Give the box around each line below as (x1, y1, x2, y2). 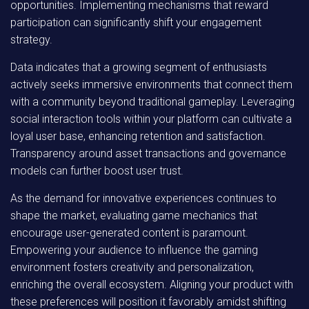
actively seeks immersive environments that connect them (10, 78, 292, 91)
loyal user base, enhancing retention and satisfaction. (10, 130, 266, 143)
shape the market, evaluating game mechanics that (10, 209, 257, 222)
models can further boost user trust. (10, 164, 183, 177)
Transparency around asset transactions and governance (10, 147, 286, 160)
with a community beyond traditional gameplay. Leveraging (10, 95, 295, 108)
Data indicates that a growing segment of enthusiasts (10, 61, 267, 74)
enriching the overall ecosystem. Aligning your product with (10, 278, 293, 291)
